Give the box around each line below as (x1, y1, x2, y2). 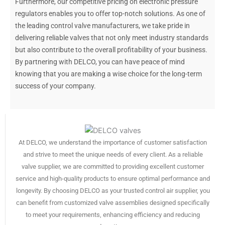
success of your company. (15, 81, 96, 90)
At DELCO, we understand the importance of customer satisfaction (19, 139, 207, 147)
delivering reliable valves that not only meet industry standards (15, 33, 208, 42)
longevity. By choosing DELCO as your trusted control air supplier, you (16, 187, 210, 195)
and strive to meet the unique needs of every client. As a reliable (23, 151, 203, 159)
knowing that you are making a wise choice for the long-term (15, 69, 202, 78)
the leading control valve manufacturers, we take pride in (15, 21, 190, 30)
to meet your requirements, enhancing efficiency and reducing (26, 211, 200, 219)
